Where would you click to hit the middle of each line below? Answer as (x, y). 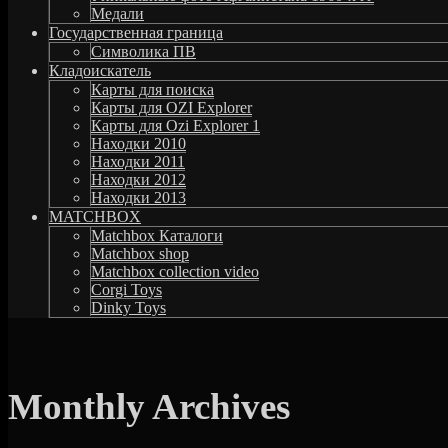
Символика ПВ (143, 51)
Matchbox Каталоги (157, 235)
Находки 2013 (138, 197)
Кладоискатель (100, 70)
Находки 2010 (138, 143)
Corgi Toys (126, 289)
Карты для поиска (152, 89)
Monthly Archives (149, 407)
